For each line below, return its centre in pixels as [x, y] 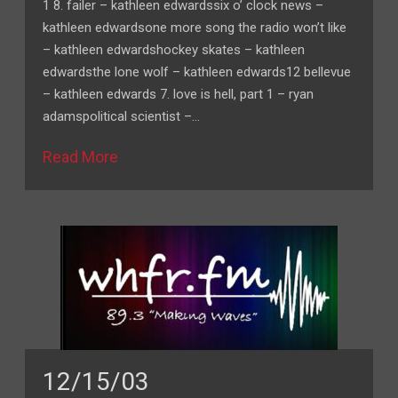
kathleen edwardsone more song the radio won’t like [195, 28]
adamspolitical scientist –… [122, 116]
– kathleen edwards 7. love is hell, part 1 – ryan [179, 94]
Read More [81, 157]
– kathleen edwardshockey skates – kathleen [174, 50]
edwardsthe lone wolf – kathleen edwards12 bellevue [197, 72]
